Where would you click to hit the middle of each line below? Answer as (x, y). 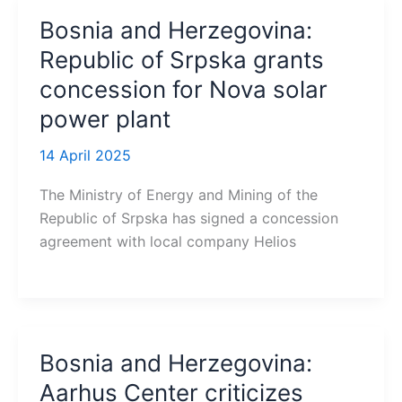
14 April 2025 (85, 155)
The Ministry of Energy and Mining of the (178, 195)
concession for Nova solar (183, 89)
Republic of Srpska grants (181, 60)
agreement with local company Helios (167, 242)
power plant (105, 119)
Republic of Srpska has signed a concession (188, 218)
